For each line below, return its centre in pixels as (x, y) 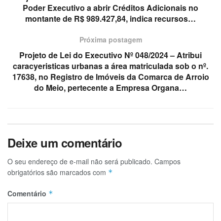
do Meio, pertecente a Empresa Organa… (110, 87)
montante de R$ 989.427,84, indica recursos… (110, 18)
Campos (167, 161)
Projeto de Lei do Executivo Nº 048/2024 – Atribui (110, 55)
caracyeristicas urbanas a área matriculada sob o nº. (110, 66)
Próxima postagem (110, 39)
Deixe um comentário (65, 142)
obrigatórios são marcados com (58, 172)
